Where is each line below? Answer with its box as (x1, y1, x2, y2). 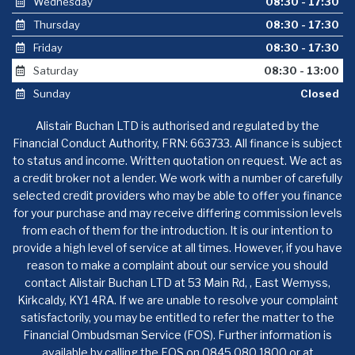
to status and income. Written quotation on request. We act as (13, 154, 342, 167)
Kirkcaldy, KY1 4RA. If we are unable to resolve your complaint (17, 293, 338, 307)
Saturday (30, 64, 78, 77)
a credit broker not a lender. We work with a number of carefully (13, 171, 342, 185)
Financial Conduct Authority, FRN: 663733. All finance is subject (13, 136, 342, 150)
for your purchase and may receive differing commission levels (13, 206, 342, 219)
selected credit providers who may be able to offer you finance (13, 189, 342, 202)
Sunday (30, 87, 71, 100)
